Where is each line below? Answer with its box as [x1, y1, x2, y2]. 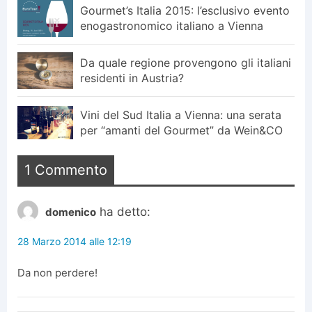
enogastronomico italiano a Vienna [80, 19, 263, 33]
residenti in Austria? [80, 71, 184, 86]
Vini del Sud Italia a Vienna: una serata [80, 108, 281, 123]
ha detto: [100, 204, 150, 219]
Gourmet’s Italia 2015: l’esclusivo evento [80, 3, 290, 18]
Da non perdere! [17, 265, 97, 279]
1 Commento [24, 162, 107, 179]
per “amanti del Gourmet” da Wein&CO [80, 123, 283, 138]
